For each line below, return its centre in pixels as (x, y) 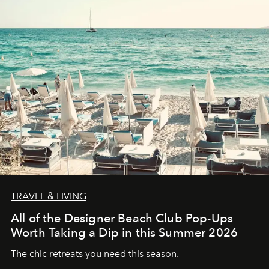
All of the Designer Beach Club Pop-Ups (122, 218)
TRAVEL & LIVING (49, 196)
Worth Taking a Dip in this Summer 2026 (125, 232)
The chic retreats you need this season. (96, 253)
